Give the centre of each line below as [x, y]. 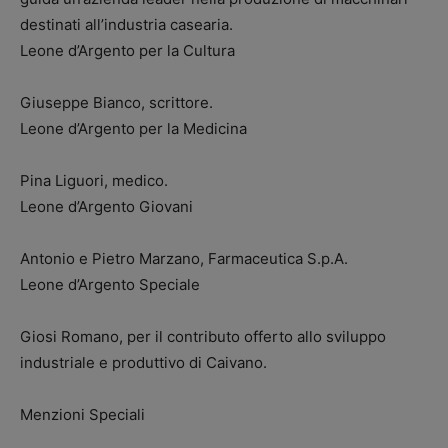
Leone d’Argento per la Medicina [133, 128]
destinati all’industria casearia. [126, 24]
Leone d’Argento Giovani [106, 206]
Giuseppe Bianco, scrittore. [116, 102]
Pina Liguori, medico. [94, 180]
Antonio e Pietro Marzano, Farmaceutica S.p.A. [184, 258]
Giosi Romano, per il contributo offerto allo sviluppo [203, 336]
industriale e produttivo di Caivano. [143, 362]
